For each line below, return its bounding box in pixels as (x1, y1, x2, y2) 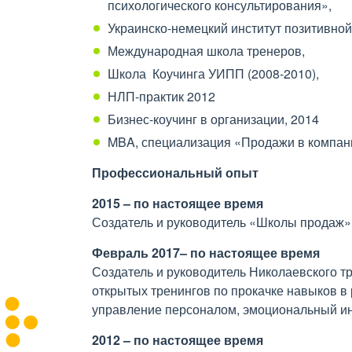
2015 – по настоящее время (92, 194, 263, 212)
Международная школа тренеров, (108, 42, 305, 60)
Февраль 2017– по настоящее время (92, 244, 320, 262)
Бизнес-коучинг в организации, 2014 (108, 110, 319, 128)
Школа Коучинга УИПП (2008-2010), (108, 64, 319, 82)
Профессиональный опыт (92, 163, 258, 181)
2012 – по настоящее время (92, 331, 263, 349)
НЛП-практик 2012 (108, 87, 215, 105)
